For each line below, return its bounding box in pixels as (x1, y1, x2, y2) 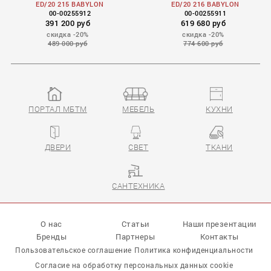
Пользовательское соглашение (15, 244, 132, 255)
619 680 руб (180, 18, 226, 29)
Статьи (121, 218, 149, 230)
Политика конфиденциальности (134, 244, 253, 255)
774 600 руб (183, 39, 223, 48)
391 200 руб (45, 18, 91, 29)
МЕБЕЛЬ (122, 103, 155, 114)
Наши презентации (182, 218, 256, 230)
